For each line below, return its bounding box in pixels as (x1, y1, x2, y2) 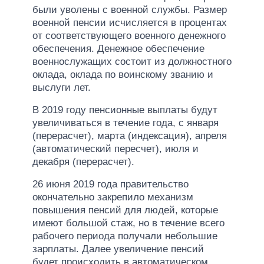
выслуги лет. (32, 81, 91, 93)
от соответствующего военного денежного (32, 29, 226, 41)
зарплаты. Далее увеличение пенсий (32, 243, 204, 255)
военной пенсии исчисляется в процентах (32, 16, 227, 28)
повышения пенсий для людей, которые (32, 204, 218, 216)
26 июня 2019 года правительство (32, 178, 189, 190)
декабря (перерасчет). (32, 156, 134, 167)
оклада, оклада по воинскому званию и (32, 68, 213, 80)
